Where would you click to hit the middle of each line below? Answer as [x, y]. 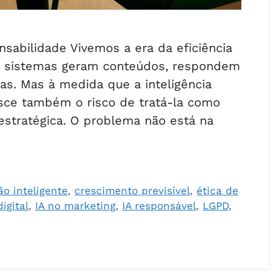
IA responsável [159, 206]
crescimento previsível [132, 191]
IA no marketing [75, 206]
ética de [218, 191]
